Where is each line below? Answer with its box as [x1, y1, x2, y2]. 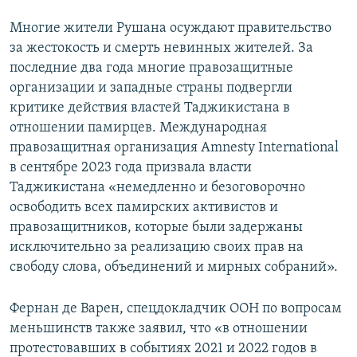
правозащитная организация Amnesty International [10, 140, 339, 156]
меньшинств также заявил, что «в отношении [10, 321, 308, 337]
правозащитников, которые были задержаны [10, 220, 303, 236]
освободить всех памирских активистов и [10, 200, 278, 216]
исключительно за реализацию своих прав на [10, 240, 304, 256]
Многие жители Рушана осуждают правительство [10, 21, 331, 37]
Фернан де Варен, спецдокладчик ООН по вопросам [10, 301, 342, 317]
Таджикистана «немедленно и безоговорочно [10, 180, 305, 196]
